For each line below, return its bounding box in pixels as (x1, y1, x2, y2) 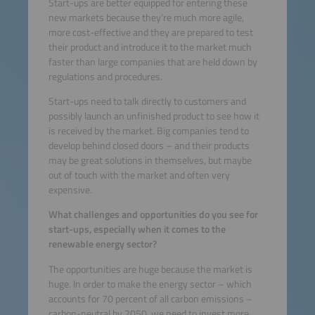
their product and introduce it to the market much (48, 39, 252, 55)
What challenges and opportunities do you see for (48, 207, 258, 223)
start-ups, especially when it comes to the (48, 221, 226, 238)
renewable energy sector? (48, 236, 157, 252)
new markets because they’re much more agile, (48, 9, 244, 25)
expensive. (48, 181, 92, 198)
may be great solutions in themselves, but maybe (48, 152, 252, 168)
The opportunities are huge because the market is (48, 261, 252, 277)
